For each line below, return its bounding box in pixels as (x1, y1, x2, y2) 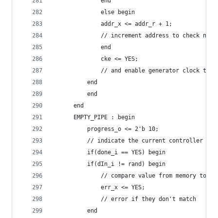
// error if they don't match (80, 196, 196, 202)
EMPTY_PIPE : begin (67, 114, 135, 121)
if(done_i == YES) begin (67, 149, 165, 156)
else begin (80, 9, 135, 16)
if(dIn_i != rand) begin (80, 161, 165, 167)
